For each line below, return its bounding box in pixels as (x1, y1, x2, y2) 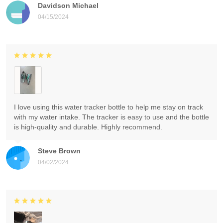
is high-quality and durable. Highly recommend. (14, 123, 162, 131)
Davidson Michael (38, 1, 99, 10)
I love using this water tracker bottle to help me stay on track (14, 103, 203, 111)
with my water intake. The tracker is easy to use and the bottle (14, 113, 209, 121)
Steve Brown (38, 147, 81, 155)
